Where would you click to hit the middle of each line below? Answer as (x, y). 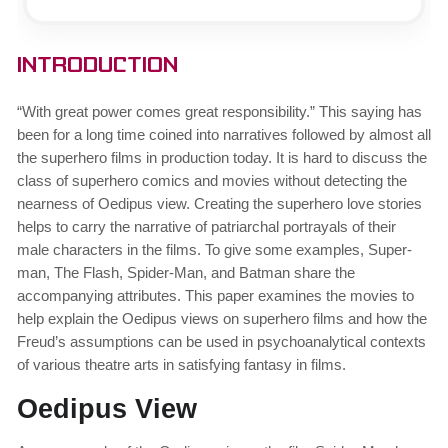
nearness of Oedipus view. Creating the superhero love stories (219, 203)
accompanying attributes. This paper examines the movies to (215, 295)
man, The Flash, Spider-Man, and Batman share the (186, 272)
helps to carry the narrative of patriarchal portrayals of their (206, 226)
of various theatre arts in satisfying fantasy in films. (181, 364)
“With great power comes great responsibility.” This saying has (219, 111)
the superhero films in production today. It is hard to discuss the (222, 157)
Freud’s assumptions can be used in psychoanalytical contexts (221, 341)
